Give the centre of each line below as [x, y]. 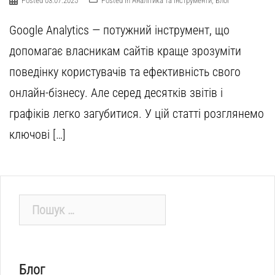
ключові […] [37, 134]
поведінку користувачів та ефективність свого [125, 72]
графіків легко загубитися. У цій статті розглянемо [137, 113]
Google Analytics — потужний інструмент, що [119, 30]
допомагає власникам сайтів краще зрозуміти [125, 51]
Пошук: [36, 204]
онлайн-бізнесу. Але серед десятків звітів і [116, 92]
